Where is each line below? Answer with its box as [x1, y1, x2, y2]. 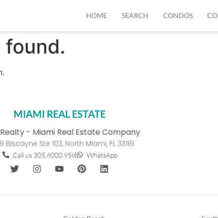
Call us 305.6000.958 [12, 150, 75, 159]
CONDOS [163, 11, 193, 19]
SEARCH [122, 11, 148, 19]
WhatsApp [87, 150, 117, 159]
